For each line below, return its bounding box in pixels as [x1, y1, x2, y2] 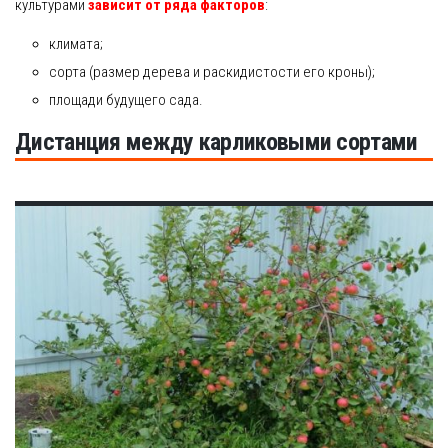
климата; [48, 34, 103, 53]
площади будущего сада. [48, 90, 203, 109]
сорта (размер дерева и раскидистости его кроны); [48, 62, 375, 81]
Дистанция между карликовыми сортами [15, 127, 418, 156]
